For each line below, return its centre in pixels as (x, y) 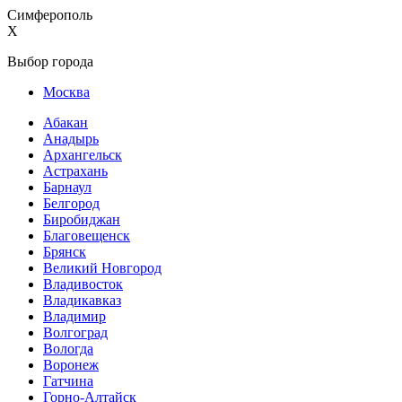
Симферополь (50, 15)
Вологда (68, 349)
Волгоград (75, 332)
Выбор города (50, 61)
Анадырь (71, 139)
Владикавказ (82, 300)
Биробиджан (82, 219)
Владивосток (83, 284)
